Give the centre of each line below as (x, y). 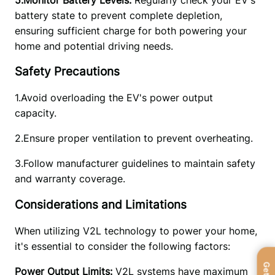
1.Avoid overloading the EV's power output (114, 98)
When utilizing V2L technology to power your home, (136, 230)
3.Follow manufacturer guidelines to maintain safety (135, 164)
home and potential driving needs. (95, 46)
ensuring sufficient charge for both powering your (130, 30)
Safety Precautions (67, 72)
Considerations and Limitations (100, 204)
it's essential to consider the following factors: (122, 246)
